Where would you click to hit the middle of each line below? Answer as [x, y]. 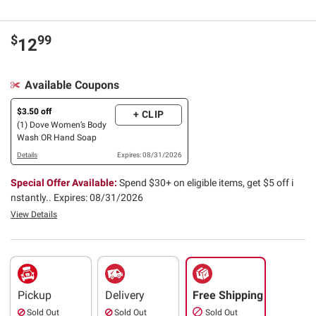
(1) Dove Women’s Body [62, 124]
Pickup [35, 295]
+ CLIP [148, 115]
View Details [34, 214]
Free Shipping [228, 295]
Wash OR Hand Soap [57, 137]
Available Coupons [72, 85]
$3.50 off [34, 111]
